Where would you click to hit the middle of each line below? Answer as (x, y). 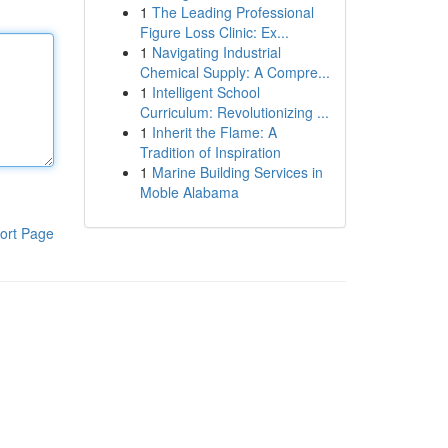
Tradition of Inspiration (210, 152)
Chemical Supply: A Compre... (234, 72)
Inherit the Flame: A (214, 132)
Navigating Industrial (216, 52)
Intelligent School (205, 92)
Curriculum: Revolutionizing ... (234, 112)
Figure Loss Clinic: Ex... (214, 32)
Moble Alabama (189, 192)
